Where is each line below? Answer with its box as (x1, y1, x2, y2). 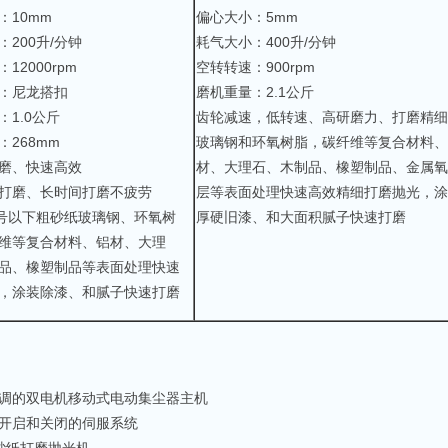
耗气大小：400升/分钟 (196, 34, 336, 50)
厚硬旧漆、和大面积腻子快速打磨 (196, 209, 406, 225)
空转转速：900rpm (196, 59, 315, 75)
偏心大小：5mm (196, 9, 298, 25)
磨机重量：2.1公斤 (196, 84, 314, 100)
